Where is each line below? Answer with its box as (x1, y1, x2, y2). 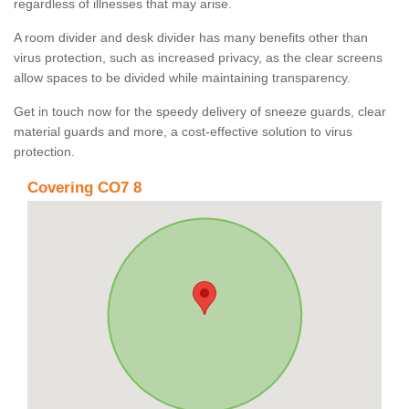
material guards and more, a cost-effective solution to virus (14, 124, 352, 140)
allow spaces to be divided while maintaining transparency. (14, 70, 354, 86)
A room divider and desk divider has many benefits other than (14, 30, 368, 46)
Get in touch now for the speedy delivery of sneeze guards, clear (14, 104, 386, 120)
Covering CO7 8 (27, 179, 142, 197)
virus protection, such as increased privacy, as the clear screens (14, 50, 383, 66)
